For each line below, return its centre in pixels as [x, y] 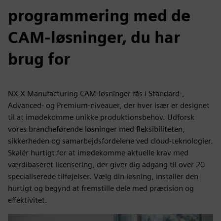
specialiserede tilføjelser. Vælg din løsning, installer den [103, 176]
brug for [39, 59]
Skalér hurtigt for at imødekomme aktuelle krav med [98, 152]
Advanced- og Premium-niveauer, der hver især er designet [109, 105]
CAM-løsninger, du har [94, 37]
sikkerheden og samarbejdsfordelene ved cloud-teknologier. [110, 141]
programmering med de [99, 15]
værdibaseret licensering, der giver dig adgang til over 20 [106, 164]
